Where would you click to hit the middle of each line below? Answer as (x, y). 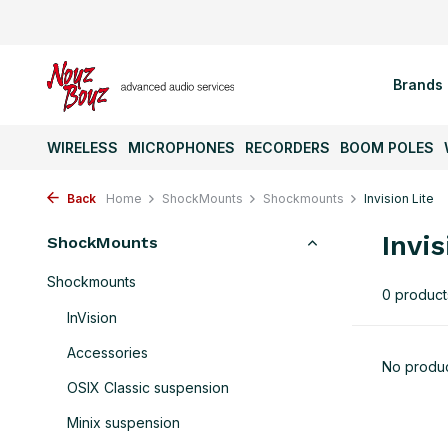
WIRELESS (82, 147)
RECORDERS (287, 147)
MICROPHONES (181, 147)
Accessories (107, 352)
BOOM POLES (387, 147)
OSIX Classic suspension (148, 387)
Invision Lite (399, 198)
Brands (417, 84)
